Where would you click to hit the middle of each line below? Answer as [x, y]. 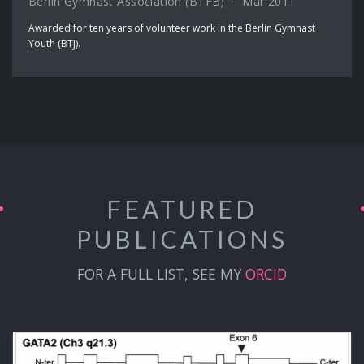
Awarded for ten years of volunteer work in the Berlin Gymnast [172, 28]
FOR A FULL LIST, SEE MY [161, 273]
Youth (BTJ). [54, 43]
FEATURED [182, 208]
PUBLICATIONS [182, 238]
